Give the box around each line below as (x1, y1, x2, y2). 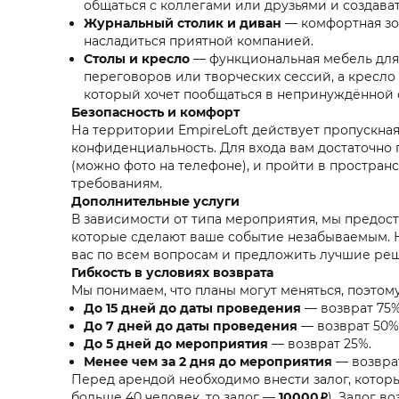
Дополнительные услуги (71, 193, 240, 210)
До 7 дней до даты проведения (84, 318, 297, 335)
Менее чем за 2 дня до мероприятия (84, 354, 332, 370)
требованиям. (71, 175, 162, 192)
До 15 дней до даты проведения (84, 300, 301, 317)
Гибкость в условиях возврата (71, 265, 273, 281)
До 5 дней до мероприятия (84, 336, 268, 353)
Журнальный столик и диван (84, 15, 281, 32)
